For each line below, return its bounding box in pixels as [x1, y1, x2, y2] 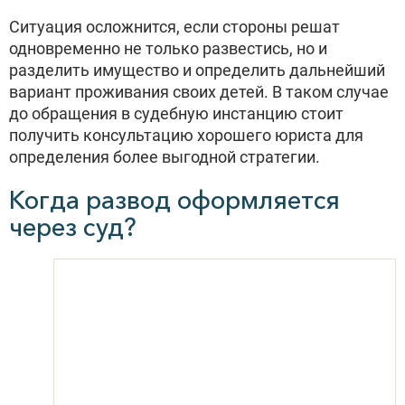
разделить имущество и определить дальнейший [9, 61, 385, 80]
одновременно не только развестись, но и [9, 39, 327, 58]
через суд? [9, 212, 137, 242]
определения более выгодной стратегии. [9, 147, 320, 166]
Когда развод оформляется [9, 184, 340, 215]
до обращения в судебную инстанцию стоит [9, 104, 344, 123]
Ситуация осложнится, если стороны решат [9, 17, 340, 36]
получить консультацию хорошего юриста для [9, 126, 363, 145]
